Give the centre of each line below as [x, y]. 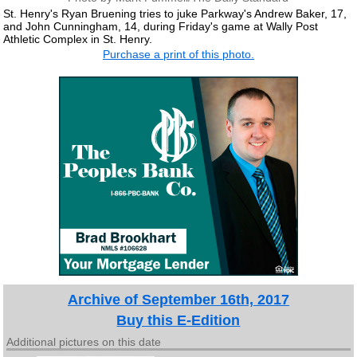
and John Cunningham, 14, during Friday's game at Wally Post [161, 26]
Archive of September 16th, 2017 [178, 300]
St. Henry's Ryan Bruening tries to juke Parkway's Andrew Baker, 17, [175, 13]
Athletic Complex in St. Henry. [78, 39]
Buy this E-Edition [178, 320]
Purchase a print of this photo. [178, 54]
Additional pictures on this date [84, 342]
